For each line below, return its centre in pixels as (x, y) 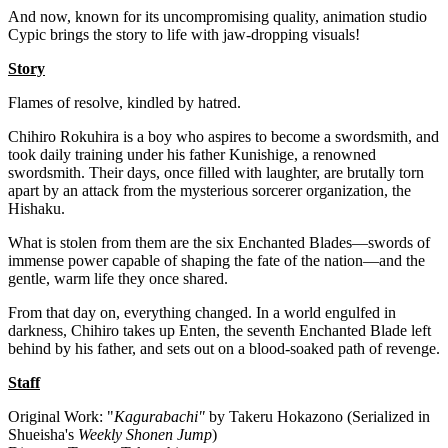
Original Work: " (61, 417)
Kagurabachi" (159, 417)
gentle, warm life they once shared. (118, 279)
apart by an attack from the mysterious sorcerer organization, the (209, 191)
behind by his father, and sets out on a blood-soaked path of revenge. (224, 349)
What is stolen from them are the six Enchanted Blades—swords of (219, 243)
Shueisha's (43, 435)
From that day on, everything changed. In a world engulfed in (202, 313)
